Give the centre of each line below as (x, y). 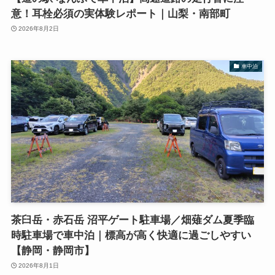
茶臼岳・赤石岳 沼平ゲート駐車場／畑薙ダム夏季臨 (132, 220)
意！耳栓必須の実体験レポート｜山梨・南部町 (120, 14)
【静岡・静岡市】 (52, 250)
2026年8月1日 (39, 266)
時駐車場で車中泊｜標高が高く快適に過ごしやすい (131, 235)
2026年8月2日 (39, 29)
